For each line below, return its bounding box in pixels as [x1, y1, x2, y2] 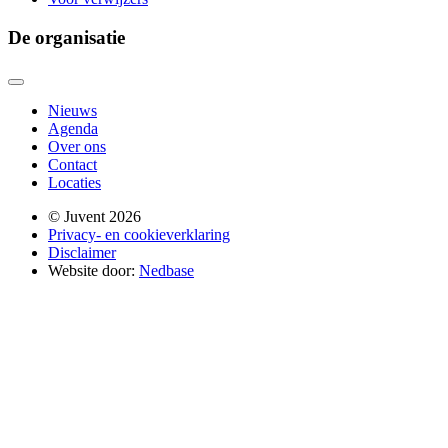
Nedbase [139, 261, 194, 279]
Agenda [48, 119, 98, 137]
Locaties [48, 173, 101, 191]
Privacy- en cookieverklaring [48, 225, 230, 243]
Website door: [48, 261, 139, 279]
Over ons [48, 137, 106, 155]
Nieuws [48, 101, 97, 119]
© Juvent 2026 [48, 207, 141, 225]
